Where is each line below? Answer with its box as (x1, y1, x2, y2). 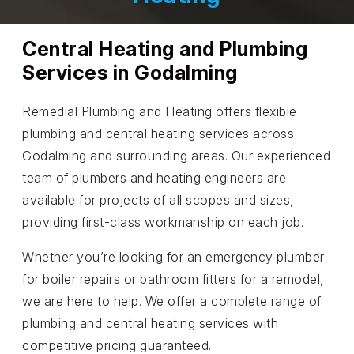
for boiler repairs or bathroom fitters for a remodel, (22, 271, 324, 288)
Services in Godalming (22, 61, 238, 85)
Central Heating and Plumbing (22, 37, 307, 62)
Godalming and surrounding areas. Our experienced (22, 148, 330, 164)
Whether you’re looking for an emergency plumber (22, 249, 325, 265)
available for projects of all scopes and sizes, (22, 192, 294, 209)
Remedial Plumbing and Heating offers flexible (22, 104, 297, 120)
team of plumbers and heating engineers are (22, 170, 286, 186)
